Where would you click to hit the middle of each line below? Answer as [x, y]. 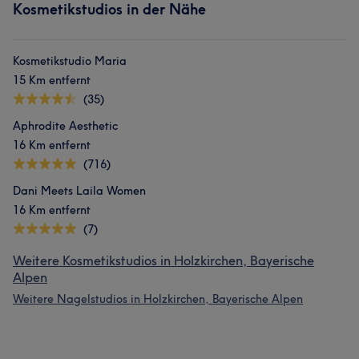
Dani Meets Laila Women [79, 191]
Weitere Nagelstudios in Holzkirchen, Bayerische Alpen [158, 299]
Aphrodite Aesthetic [65, 126]
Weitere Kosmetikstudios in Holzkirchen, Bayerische [163, 260]
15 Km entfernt [52, 80]
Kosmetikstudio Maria [70, 61]
